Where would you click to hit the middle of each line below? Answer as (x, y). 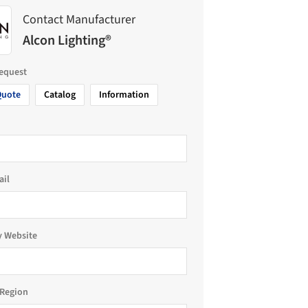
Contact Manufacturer (79, 19)
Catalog (60, 95)
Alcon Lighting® (67, 40)
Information (124, 95)
